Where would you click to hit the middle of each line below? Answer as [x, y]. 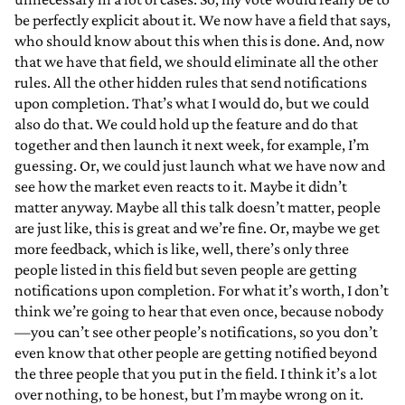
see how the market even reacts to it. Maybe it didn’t [181, 187]
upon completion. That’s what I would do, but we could [192, 104]
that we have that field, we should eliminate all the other [196, 62]
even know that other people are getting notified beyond [196, 353]
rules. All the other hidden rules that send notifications [191, 83]
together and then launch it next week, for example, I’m [192, 145]
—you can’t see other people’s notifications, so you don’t [196, 332]
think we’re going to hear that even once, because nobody [199, 311]
